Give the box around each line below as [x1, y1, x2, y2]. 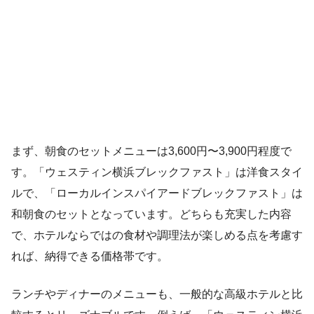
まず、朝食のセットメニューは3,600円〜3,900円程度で [11, 145, 292, 158]
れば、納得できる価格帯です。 [11, 250, 168, 263]
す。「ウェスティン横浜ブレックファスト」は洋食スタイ [11, 166, 303, 179]
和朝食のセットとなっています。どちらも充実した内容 [11, 208, 292, 221]
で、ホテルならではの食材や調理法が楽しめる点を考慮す [11, 229, 303, 242]
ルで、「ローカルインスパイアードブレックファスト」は [11, 187, 303, 200]
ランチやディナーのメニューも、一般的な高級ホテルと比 [11, 288, 303, 301]
